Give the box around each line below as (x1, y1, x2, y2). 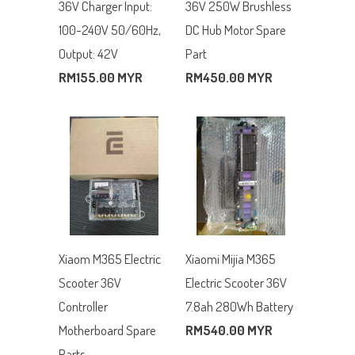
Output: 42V (59, 44, 118, 62)
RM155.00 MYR (59, 68, 143, 86)
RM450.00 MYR (185, 68, 273, 86)
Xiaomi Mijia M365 (185, 250, 276, 267)
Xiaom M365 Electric (59, 250, 161, 267)
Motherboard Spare (59, 321, 156, 338)
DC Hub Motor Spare (185, 21, 286, 38)
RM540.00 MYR (185, 321, 273, 338)
